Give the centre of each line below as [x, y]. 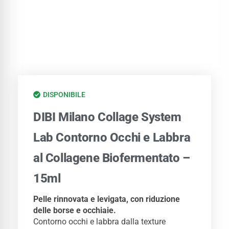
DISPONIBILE [64, 95]
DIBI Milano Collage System [107, 117]
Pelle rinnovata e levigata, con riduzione [107, 199]
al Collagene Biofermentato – [112, 158]
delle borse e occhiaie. [75, 211]
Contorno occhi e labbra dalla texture [99, 222]
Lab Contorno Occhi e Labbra [112, 138]
